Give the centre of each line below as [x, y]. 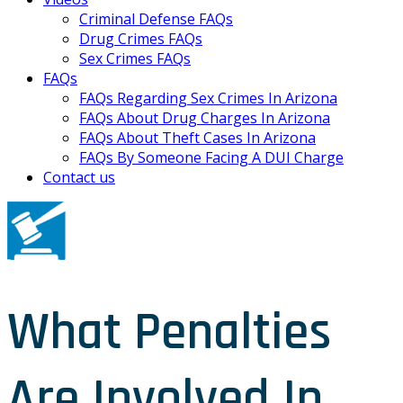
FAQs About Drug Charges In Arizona [205, 118]
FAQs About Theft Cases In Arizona [197, 138]
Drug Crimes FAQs [141, 39]
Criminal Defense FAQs [156, 19]
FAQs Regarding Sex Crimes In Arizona [208, 98]
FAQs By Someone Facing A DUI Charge [211, 157]
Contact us [79, 177]
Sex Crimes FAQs [135, 58]
